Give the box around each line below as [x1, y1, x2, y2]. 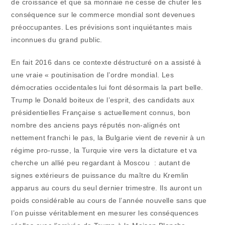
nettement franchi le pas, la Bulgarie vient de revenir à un [11, 134, 205, 142]
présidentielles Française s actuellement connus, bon [11, 108, 191, 117]
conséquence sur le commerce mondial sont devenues [11, 11, 195, 19]
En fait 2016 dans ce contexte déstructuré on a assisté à [11, 58, 201, 67]
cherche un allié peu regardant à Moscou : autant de [11, 159, 191, 167]
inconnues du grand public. [11, 36, 102, 44]
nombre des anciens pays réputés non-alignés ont [11, 121, 180, 130]
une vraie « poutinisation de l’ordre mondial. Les [11, 71, 174, 79]
